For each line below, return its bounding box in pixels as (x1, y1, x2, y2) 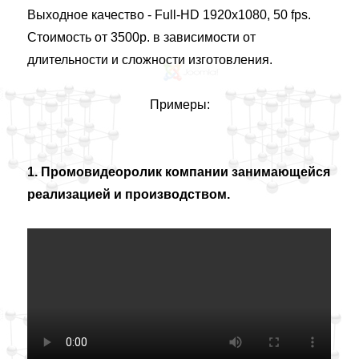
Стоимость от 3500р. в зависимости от (27, 30, 256, 44)
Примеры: (149, 98, 210, 111)
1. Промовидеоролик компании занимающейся (27, 165, 331, 179)
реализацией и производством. (27, 188, 231, 201)
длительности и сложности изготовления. (27, 53, 273, 67)
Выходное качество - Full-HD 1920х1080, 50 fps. (27, 8, 312, 22)
